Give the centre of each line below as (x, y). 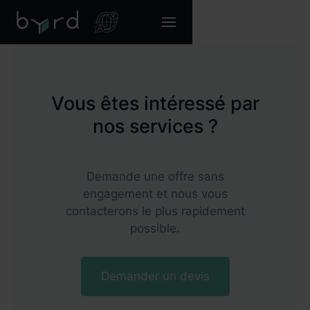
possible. (155, 228)
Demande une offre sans (155, 176)
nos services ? (155, 126)
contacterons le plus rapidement (155, 211)
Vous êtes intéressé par (155, 103)
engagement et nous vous (155, 194)
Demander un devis (155, 276)
